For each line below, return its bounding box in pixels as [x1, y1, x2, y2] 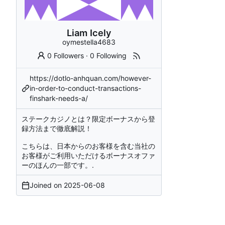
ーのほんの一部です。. [22, 160, 94, 169]
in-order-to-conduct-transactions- [30, 83, 141, 92]
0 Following [90, 51, 127, 60]
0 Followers [47, 51, 84, 60]
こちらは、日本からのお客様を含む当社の [22, 141, 155, 150]
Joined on [30, 180, 64, 189]
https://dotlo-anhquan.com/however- [30, 73, 151, 82]
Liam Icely [67, 27, 111, 38]
